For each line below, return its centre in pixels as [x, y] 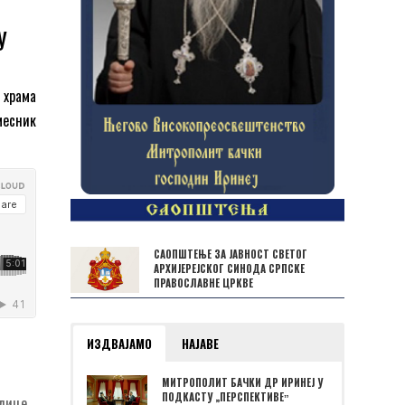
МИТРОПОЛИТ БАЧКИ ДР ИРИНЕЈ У [242, 383]
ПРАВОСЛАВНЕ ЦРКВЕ [203, 283]
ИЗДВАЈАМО [120, 344]
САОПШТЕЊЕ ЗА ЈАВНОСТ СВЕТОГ [231, 254]
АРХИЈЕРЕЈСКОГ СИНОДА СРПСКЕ [229, 268]
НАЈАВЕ [201, 344]
